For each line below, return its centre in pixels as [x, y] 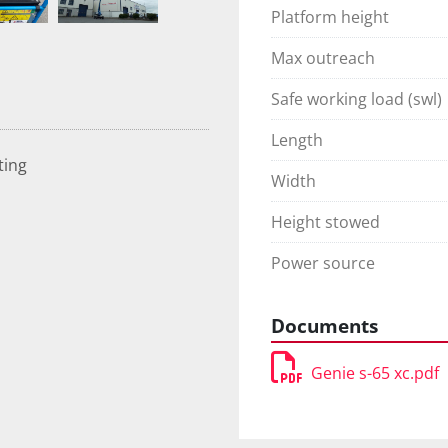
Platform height [330, 17]
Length [297, 140]
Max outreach [323, 58]
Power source [323, 263]
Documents [324, 326]
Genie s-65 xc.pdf [375, 373]
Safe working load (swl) [356, 99]
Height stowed [325, 222]
